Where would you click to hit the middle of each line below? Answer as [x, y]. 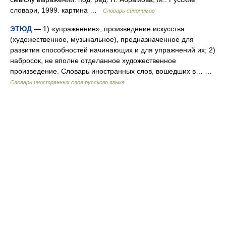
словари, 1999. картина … [56, 10]
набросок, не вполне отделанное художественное [93, 61]
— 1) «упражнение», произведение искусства [108, 29]
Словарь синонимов [129, 11]
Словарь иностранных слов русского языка [67, 82]
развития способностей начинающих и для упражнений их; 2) [113, 50]
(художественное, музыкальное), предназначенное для [102, 39]
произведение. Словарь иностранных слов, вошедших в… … [113, 71]
